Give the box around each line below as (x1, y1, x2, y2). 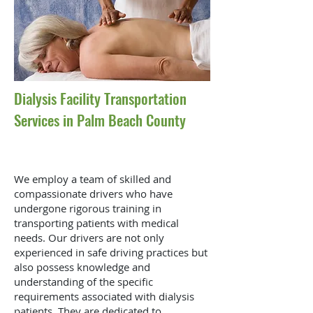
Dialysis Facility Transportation (14, 87, 187, 109)
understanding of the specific (14, 275, 153, 289)
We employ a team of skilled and (14, 172, 171, 186)
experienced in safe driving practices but (14, 245, 208, 259)
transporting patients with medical (14, 216, 179, 230)
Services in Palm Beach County (14, 109, 186, 131)
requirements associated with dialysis (14, 289, 194, 303)
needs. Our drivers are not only (14, 231, 164, 245)
